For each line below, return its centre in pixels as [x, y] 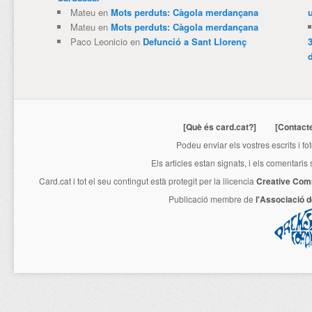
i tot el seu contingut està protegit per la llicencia [164, 181]
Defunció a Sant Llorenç [194, 42]
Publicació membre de [212, 199]
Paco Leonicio [99, 42]
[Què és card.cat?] [220, 127]
